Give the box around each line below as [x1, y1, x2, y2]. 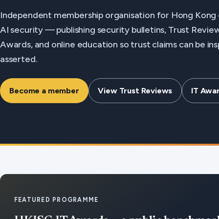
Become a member [9, 86, 79, 96]
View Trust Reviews [98, 86, 173, 96]
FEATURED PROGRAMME [14, 196, 99, 203]
